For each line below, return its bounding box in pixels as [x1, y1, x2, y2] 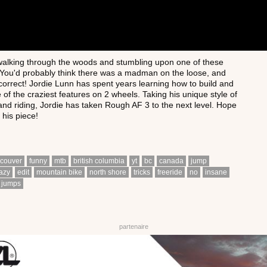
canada [159, 156, 184, 165]
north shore [89, 167, 126, 176]
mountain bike [36, 167, 82, 176]
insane [205, 167, 227, 176]
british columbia [73, 156, 125, 165]
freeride [157, 167, 182, 176]
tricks [133, 167, 150, 176]
